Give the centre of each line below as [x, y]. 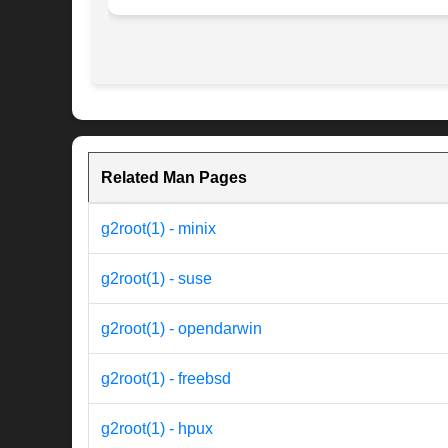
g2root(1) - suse [156, 279]
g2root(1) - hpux [157, 429]
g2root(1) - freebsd [166, 379]
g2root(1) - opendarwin [181, 329]
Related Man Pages [174, 178]
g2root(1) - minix [158, 229]
